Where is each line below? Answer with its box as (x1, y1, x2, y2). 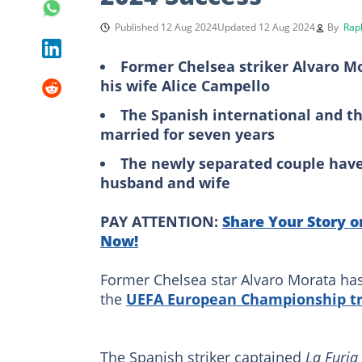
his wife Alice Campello (100, 75, 270, 95)
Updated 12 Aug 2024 (217, 19, 315, 34)
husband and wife (100, 172, 230, 192)
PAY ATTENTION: (100, 211, 222, 231)
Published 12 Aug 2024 (115, 19, 217, 34)
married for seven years (100, 124, 275, 144)
